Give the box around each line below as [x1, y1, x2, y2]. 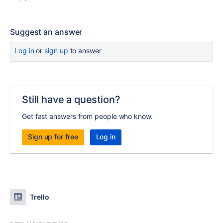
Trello [30, 193, 49, 201]
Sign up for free [28, 132, 78, 141]
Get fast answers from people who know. [22, 112, 153, 120]
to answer [68, 46, 102, 55]
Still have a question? [22, 94, 120, 106]
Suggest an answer [10, 27, 83, 37]
